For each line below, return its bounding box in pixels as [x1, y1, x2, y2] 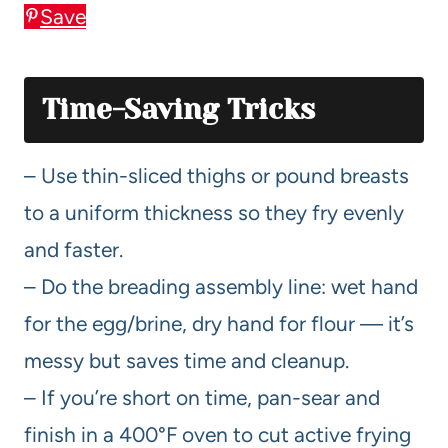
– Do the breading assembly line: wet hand [24, 273, 418, 299]
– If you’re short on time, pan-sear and [24, 384, 380, 410]
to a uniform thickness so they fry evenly [24, 199, 404, 225]
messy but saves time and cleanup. [24, 347, 349, 373]
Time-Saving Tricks [42, 92, 315, 126]
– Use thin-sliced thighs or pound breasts [24, 162, 409, 188]
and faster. [24, 236, 123, 262]
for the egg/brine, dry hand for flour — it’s [24, 310, 414, 336]
